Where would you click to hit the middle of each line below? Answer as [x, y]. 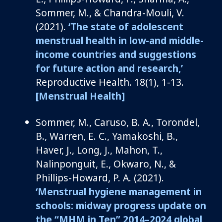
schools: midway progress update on [121, 205]
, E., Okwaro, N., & [136, 164]
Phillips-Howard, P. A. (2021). [100, 177]
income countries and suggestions [116, 54]
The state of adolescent [127, 26]
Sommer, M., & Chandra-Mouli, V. [110, 12]
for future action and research [107, 68]
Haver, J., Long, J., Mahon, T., [99, 150]
